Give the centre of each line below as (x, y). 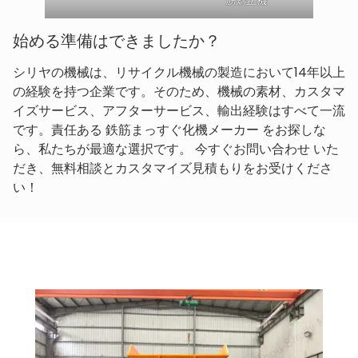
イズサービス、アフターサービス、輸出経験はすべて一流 (179, 111)
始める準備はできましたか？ (117, 41)
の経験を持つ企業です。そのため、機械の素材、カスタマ (179, 92)
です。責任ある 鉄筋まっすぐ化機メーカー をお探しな (169, 130)
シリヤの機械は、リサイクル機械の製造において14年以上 (179, 73)
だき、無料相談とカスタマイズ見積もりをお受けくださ (173, 169)
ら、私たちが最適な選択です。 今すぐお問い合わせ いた (176, 149)
